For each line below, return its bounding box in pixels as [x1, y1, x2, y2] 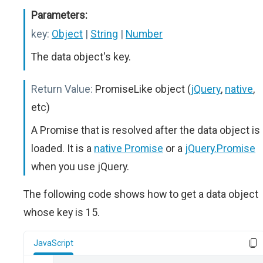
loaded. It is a [31, 142, 94, 154]
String [90, 28, 118, 40]
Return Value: [31, 83, 93, 95]
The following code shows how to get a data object [23, 188, 258, 200]
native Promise [94, 142, 163, 154]
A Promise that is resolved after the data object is [31, 124, 260, 136]
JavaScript [33, 238, 73, 248]
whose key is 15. [23, 206, 100, 218]
